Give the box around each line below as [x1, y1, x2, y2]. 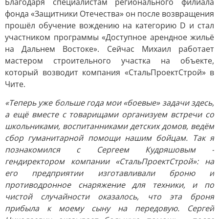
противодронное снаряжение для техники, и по [5, 179, 214, 190]
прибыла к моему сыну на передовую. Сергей [5, 203, 214, 214]
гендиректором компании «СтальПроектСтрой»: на [5, 156, 214, 167]
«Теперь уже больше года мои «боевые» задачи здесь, [5, 97, 214, 108]
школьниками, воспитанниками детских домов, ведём [5, 121, 214, 131]
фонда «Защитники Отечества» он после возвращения [5, 8, 214, 19]
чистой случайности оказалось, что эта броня [5, 191, 214, 202]
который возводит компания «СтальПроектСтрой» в [5, 67, 214, 78]
